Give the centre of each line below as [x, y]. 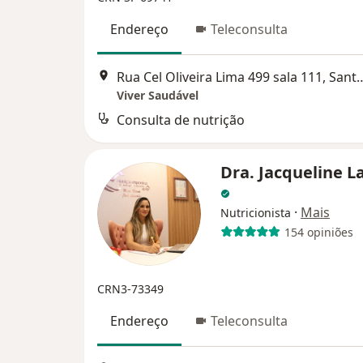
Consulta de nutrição [181, 120]
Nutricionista [256, 213]
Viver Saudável [158, 96]
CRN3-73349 [130, 289]
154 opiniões [318, 232]
